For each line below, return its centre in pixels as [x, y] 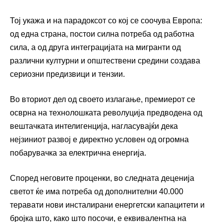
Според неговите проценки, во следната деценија [102, 178]
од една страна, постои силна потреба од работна [102, 34]
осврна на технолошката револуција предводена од [106, 113]
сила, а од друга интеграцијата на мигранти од [95, 48]
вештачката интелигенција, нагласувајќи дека [94, 126]
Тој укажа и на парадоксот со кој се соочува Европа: [106, 21]
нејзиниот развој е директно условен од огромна [99, 140]
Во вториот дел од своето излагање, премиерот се [103, 100]
